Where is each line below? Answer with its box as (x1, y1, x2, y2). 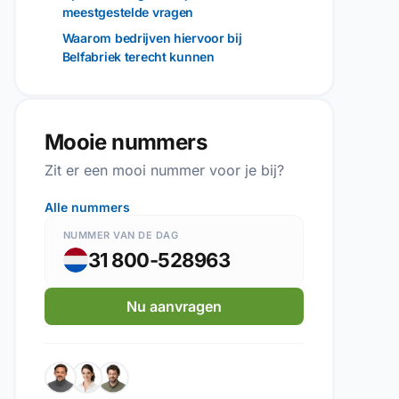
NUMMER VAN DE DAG (62, 229, 179, 241)
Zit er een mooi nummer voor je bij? (44, 161, 284, 179)
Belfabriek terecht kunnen (61, 49, 215, 64)
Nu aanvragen (126, 297, 222, 315)
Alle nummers (44, 199, 130, 215)
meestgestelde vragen (61, 4, 194, 20)
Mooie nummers (44, 129, 207, 155)
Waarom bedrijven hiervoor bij (61, 30, 242, 45)
